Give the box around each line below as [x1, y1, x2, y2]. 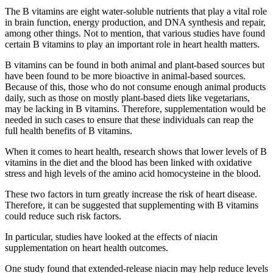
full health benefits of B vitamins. [5, 125, 132, 136]
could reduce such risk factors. [5, 210, 121, 221]
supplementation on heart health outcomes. [5, 242, 168, 253]
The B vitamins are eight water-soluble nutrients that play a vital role [5, 5, 267, 16]
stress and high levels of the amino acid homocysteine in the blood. [5, 168, 261, 179]
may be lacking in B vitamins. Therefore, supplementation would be [5, 103, 266, 114]
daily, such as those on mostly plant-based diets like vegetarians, [5, 92, 250, 103]
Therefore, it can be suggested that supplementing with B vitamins [5, 199, 258, 210]
